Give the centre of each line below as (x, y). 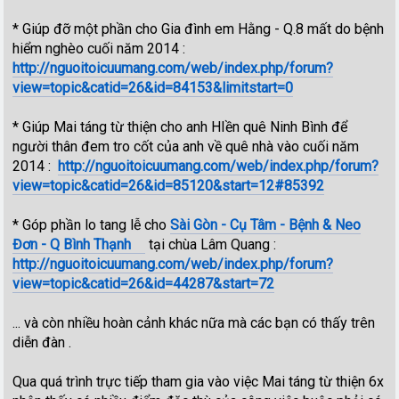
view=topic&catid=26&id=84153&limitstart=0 (153, 87)
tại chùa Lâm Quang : (211, 244)
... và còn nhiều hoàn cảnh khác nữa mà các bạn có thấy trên (194, 322)
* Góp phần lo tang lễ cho (92, 224)
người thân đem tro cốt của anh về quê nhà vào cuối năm (186, 146)
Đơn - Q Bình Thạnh (72, 244)
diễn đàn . (42, 342)
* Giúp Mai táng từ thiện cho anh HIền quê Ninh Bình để (180, 126)
